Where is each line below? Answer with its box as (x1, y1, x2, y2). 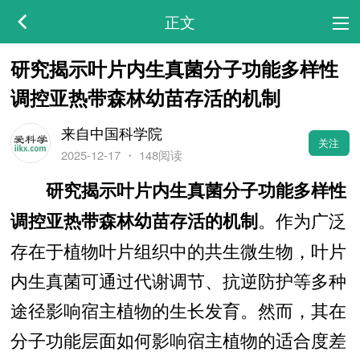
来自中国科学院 (60, 121, 162, 143)
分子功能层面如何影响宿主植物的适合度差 (10, 326, 346, 352)
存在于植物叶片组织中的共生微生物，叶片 (10, 237, 346, 263)
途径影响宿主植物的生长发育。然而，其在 (10, 297, 346, 322)
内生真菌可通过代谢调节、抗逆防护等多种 (10, 267, 346, 292)
